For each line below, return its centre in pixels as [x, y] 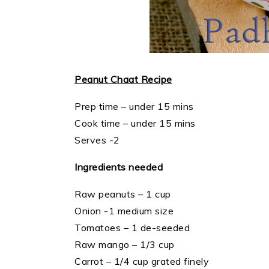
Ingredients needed [120, 167]
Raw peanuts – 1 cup [123, 194]
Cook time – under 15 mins [135, 123]
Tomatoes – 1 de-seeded [132, 228]
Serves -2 [97, 140]
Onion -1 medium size [124, 211]
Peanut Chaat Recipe [123, 80]
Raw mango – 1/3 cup [125, 245]
